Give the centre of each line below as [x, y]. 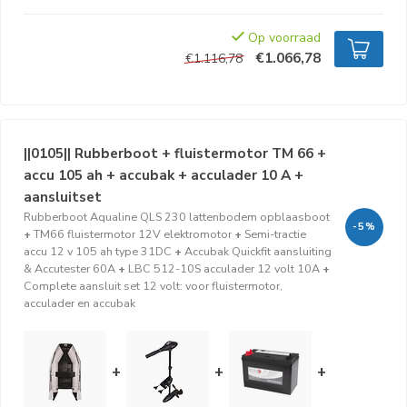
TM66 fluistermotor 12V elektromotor [133, 234]
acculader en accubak [79, 303]
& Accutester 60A [69, 268]
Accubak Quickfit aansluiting [258, 251]
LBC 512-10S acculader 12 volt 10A [224, 268]
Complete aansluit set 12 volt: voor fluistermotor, [153, 286]
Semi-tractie [275, 234]
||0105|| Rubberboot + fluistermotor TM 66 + [175, 153]
